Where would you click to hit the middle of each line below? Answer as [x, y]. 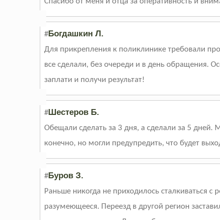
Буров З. [66, 176]
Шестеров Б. [74, 112]
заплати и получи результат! [95, 80]
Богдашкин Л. [76, 34]
